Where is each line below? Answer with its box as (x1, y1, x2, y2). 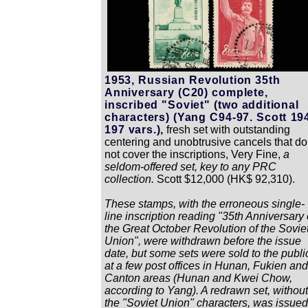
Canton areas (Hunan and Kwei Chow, (104, 272, 292, 284)
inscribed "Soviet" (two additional (104, 98, 299, 111)
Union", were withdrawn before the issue (104, 234, 301, 247)
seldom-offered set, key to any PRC (104, 160, 276, 173)
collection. (104, 173, 157, 185)
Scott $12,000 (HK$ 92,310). (157, 173, 295, 185)
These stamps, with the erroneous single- (104, 197, 305, 210)
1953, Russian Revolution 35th (104, 74, 280, 86)
